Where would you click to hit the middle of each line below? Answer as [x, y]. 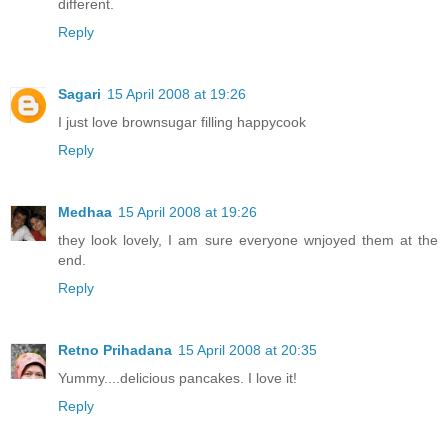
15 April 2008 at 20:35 [247, 349]
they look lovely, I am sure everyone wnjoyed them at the [248, 239]
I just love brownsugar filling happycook [182, 121]
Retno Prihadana [115, 349]
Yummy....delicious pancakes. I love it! [177, 377]
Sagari [79, 93]
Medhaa [85, 211]
